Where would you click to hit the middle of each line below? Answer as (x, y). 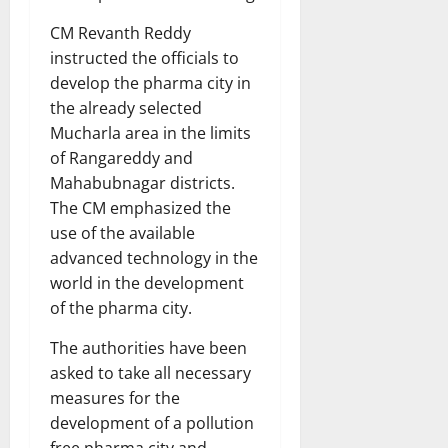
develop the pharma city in (150, 83)
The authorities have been (148, 348)
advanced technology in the (154, 258)
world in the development (147, 283)
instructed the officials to (144, 58)
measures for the (115, 398)
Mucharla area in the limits (150, 133)
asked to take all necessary (150, 373)
